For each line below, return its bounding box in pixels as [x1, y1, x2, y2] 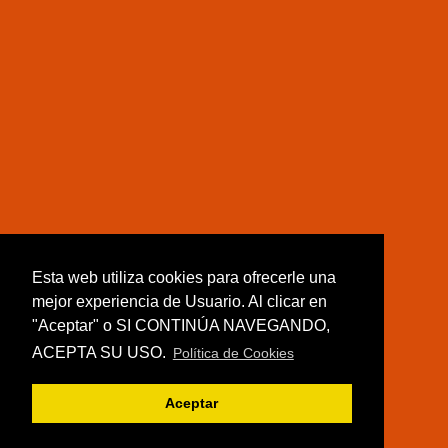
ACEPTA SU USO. [32, 343, 170, 361]
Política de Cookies [172, 344, 294, 361]
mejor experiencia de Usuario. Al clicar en [32, 292, 327, 310]
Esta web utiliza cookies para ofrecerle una [32, 268, 336, 286]
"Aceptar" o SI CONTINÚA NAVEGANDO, [32, 316, 330, 334]
